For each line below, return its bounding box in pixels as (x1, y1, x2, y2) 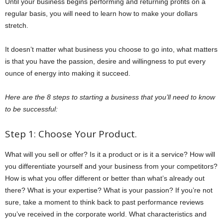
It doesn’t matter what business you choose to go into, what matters (5, 45, 218, 54)
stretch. (5, 21, 28, 30)
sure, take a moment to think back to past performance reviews (5, 198, 204, 207)
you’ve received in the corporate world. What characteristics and (5, 210, 207, 219)
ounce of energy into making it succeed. (5, 69, 130, 78)
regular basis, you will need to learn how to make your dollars (5, 9, 198, 18)
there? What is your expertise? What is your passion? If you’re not (5, 186, 213, 195)
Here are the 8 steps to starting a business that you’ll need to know (5, 93, 215, 102)
